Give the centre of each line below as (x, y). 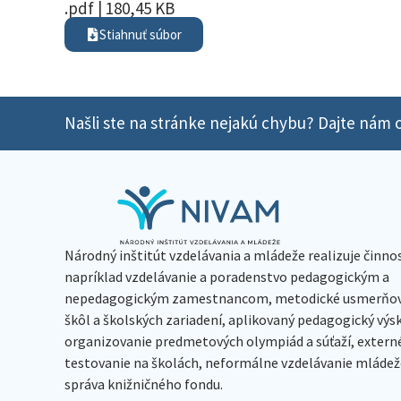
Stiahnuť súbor (141, 34)
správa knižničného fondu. (144, 384)
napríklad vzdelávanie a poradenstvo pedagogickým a (227, 276)
